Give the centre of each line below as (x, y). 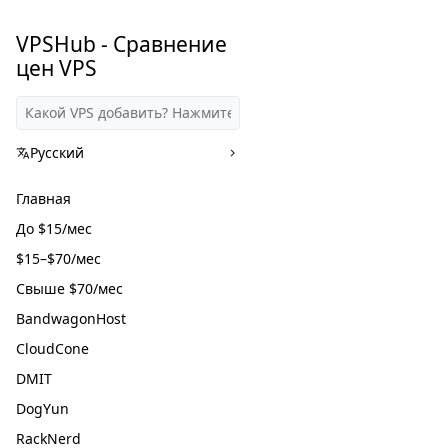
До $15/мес (54, 228)
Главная (43, 198)
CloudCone (52, 348)
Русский (57, 152)
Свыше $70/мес (69, 288)
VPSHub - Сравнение (121, 44)
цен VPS (56, 68)
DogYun (42, 408)
